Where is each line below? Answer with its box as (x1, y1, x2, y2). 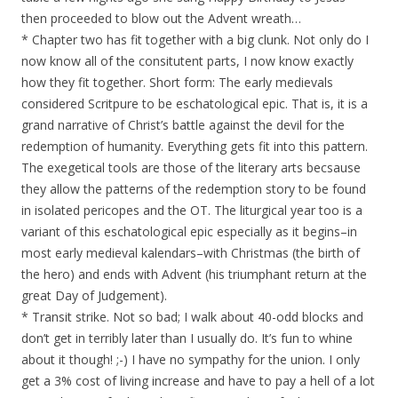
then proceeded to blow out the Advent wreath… (21, 10, 301, 27)
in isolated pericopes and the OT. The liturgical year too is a (21, 202, 362, 219)
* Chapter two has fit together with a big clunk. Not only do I (21, 31, 369, 48)
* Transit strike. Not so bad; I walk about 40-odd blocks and (21, 308, 363, 325)
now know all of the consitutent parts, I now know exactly (21, 52, 354, 69)
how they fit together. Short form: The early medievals (21, 74, 333, 91)
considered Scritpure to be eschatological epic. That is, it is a (21, 95, 368, 112)
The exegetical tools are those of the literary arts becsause (21, 159, 361, 176)
